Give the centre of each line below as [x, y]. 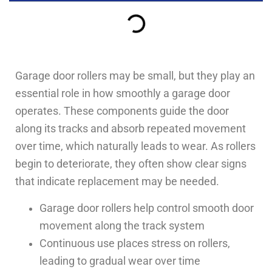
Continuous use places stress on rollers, [135, 243]
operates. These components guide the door [122, 111]
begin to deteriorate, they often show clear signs [131, 164]
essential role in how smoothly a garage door [123, 94]
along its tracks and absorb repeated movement [131, 129]
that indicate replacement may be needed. [117, 182]
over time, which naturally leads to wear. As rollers [135, 147]
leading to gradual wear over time [120, 261]
